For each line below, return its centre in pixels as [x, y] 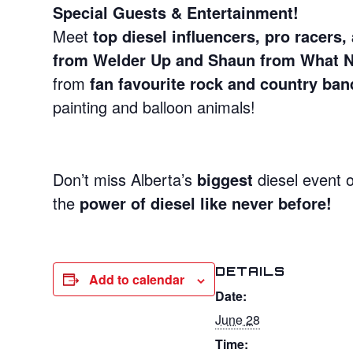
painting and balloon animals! [154, 106]
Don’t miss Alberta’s [125, 179]
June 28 [238, 319]
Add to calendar [137, 279]
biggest [225, 179]
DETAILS [251, 271]
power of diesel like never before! [206, 203]
